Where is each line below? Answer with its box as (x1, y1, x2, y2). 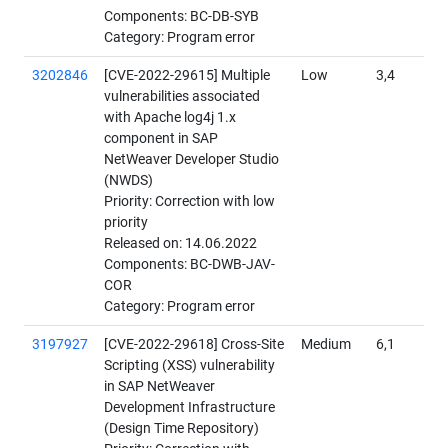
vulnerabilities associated (104, 88, 260, 106)
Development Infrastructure (104, 399, 275, 417)
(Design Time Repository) (104, 420, 259, 438)
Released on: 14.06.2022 (104, 235, 257, 253)
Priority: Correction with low (104, 193, 275, 211)
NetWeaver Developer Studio (104, 151, 279, 169)
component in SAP (104, 130, 218, 148)
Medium (301, 336, 351, 354)
